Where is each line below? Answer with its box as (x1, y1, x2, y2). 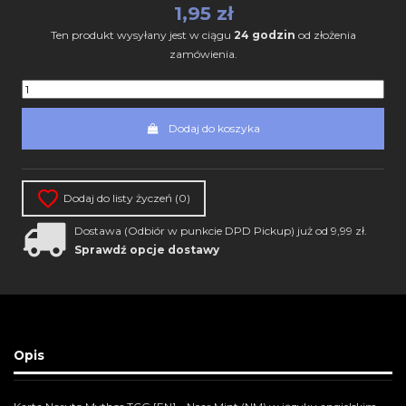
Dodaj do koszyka (168, 121, 260, 135)
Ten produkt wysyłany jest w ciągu (50, 28, 234, 43)
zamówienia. (169, 47, 237, 62)
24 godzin (233, 28, 295, 43)
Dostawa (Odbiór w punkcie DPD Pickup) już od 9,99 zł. (74, 224, 367, 238)
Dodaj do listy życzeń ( (63, 191, 179, 206)
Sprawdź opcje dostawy (74, 243, 219, 257)
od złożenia (295, 28, 356, 43)
